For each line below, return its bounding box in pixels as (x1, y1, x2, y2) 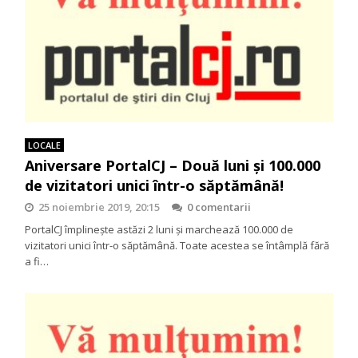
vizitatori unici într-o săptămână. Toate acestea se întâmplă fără (25, 237, 330, 253)
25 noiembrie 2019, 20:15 (38, 199, 161, 214)
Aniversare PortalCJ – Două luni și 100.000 (25, 155, 321, 175)
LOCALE (28, 138, 62, 151)
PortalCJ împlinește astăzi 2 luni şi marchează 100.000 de (25, 221, 294, 237)
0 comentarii (187, 199, 252, 214)
